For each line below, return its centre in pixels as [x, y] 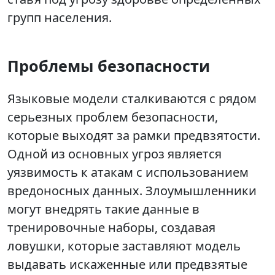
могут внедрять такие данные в [103, 209]
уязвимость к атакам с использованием [128, 172]
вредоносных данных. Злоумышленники [132, 191]
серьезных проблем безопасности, [113, 117]
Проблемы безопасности [109, 66]
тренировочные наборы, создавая [111, 228]
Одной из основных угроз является [114, 154]
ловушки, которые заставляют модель [124, 246]
